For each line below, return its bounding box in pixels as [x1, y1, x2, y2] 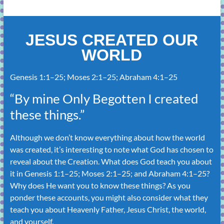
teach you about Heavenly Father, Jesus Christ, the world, [9, 204, 206, 214]
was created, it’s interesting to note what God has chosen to [9, 144, 213, 154]
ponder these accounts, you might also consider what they [9, 192, 208, 202]
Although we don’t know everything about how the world [9, 132, 205, 142]
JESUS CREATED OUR [25, 31, 198, 49]
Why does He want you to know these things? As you [9, 180, 190, 190]
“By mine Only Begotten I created [9, 90, 198, 107]
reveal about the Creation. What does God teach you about [9, 156, 212, 166]
